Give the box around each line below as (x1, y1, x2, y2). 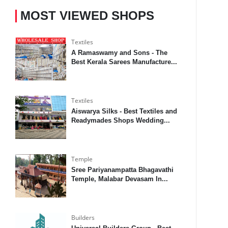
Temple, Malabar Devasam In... (71, 175, 168, 183)
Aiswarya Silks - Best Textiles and (71, 107, 178, 116)
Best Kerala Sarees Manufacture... (71, 58, 178, 66)
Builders (71, 213, 95, 222)
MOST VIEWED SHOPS (20, 9, 155, 23)
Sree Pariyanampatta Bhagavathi (71, 166, 174, 174)
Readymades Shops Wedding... (71, 117, 170, 125)
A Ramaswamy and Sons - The (71, 49, 168, 57)
